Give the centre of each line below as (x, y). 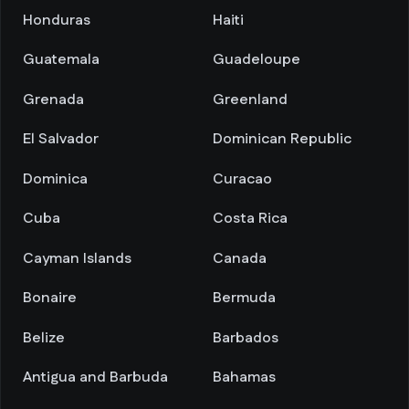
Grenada (53, 100)
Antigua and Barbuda (95, 378)
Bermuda (244, 298)
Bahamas (244, 378)
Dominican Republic (282, 139)
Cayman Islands (77, 258)
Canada (240, 258)
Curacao (242, 179)
